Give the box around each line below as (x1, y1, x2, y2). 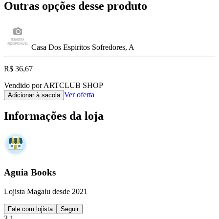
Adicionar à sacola (8, 91, 60, 99)
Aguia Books (4, 167, 56, 178)
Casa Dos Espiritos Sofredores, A (31, 43, 134, 51)
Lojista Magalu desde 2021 (4, 187, 88, 196)
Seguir (61, 205, 79, 213)
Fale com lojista (8, 205, 53, 213)
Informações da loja (4, 109, 104, 123)
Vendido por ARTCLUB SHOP (4, 81, 103, 89)
